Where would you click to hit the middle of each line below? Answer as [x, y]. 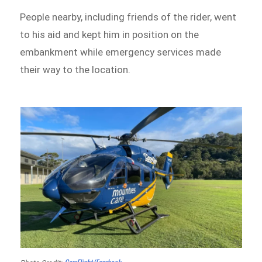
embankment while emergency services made [121, 52]
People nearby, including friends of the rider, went [128, 17]
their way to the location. [75, 69]
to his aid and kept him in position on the [110, 34]
